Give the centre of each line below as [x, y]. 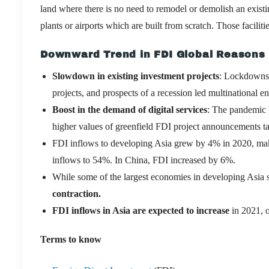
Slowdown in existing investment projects [136, 76]
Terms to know [71, 239]
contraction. [77, 193]
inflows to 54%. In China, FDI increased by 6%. [144, 160]
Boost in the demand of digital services [130, 109]
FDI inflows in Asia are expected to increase [141, 210]
